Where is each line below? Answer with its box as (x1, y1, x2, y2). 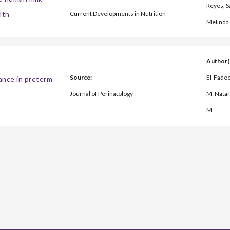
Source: (69, 73, 92, 82)
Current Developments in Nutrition (69, 10, 166, 18)
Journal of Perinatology (69, 90, 133, 98)
